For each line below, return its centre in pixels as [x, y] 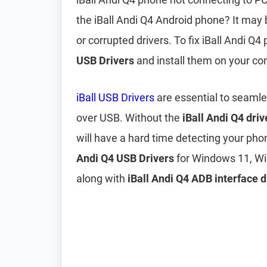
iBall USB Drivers [115, 97]
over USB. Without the [129, 118]
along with [102, 178]
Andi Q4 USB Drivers [125, 158]
